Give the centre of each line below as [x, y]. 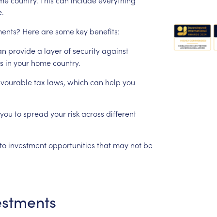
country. [66, 62]
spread [36, 113]
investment [27, 145]
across [93, 113]
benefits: [104, 31]
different [121, 113]
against [115, 50]
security [86, 50]
